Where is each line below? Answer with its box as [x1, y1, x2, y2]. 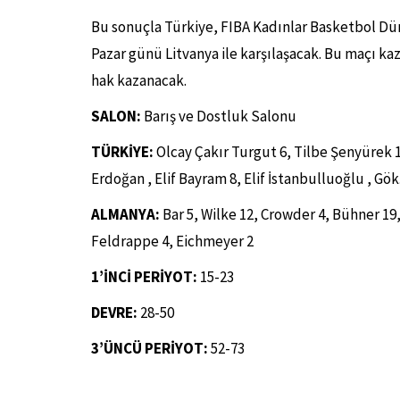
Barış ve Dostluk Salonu [141, 106, 296, 126]
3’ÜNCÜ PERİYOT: [91, 338, 211, 358]
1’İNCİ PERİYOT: [91, 267, 200, 287]
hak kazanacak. [91, 71, 187, 90]
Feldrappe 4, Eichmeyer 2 [91, 231, 254, 251]
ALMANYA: [91, 204, 160, 224]
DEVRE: [91, 303, 137, 322]
